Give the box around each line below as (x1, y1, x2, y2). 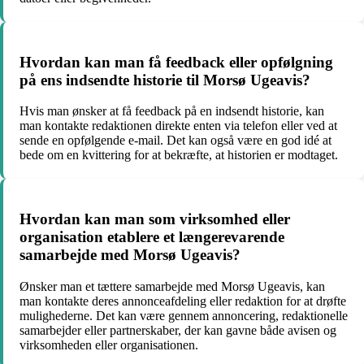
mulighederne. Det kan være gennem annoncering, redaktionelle (19, 308, 348, 323)
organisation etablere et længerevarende (19, 228, 284, 246)
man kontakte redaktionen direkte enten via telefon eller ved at (19, 119, 337, 133)
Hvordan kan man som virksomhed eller (19, 210, 290, 228)
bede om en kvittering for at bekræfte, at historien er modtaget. (19, 148, 338, 162)
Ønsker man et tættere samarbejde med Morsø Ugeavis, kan (19, 279, 325, 293)
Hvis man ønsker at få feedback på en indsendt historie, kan (19, 104, 324, 119)
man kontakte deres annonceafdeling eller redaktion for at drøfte (19, 293, 346, 308)
